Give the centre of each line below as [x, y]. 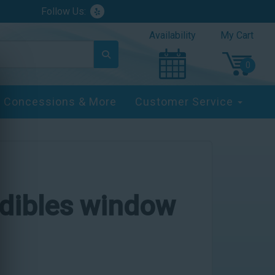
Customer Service [185, 102]
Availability [172, 35]
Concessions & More [60, 102]
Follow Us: [64, 11]
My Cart [237, 35]
